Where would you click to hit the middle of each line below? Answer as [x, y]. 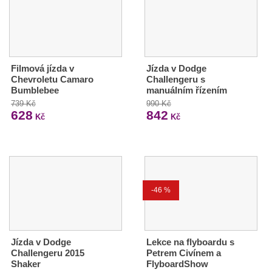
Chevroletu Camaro [52, 80]
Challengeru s [175, 80]
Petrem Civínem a [183, 253]
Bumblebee [35, 90]
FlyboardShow [177, 264]
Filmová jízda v [42, 69]
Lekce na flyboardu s [190, 242]
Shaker [26, 264]
